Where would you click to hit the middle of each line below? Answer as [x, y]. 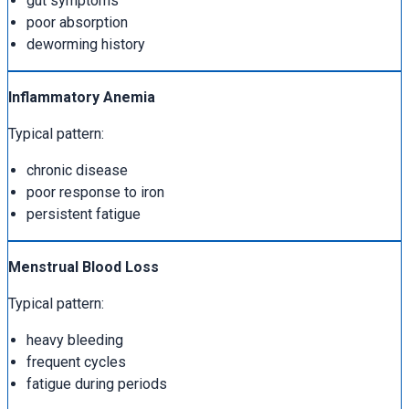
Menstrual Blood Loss [84, 267]
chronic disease [77, 171]
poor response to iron [95, 193]
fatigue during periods [97, 384]
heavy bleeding [75, 341]
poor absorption [77, 23]
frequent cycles [76, 362]
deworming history [86, 45]
